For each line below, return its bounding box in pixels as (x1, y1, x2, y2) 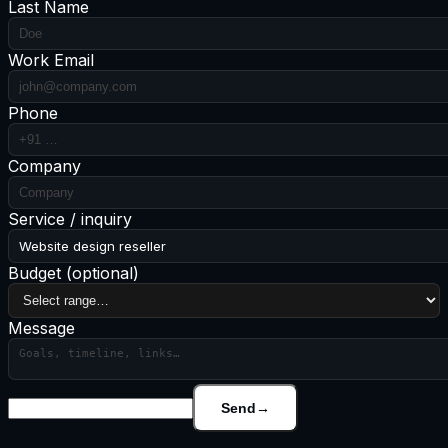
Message (8, 318, 75, 339)
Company (8, 156, 81, 177)
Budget (8, 263, 66, 284)
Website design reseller (19, 238, 166, 255)
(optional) (66, 263, 139, 284)
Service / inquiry (8, 209, 132, 230)
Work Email (8, 50, 94, 71)
